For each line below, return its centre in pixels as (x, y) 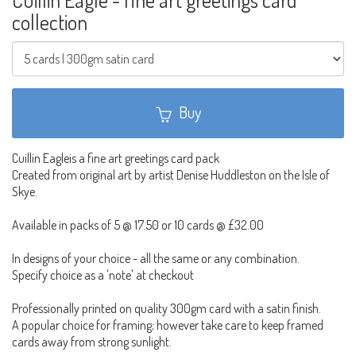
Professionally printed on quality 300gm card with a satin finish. (166, 309)
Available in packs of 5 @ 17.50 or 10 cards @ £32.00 (138, 225)
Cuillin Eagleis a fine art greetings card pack (116, 159)
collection (50, 21)
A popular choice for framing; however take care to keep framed (168, 325)
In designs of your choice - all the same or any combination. (156, 259)
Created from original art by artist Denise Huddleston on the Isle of (171, 175)
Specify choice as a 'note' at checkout (103, 275)
